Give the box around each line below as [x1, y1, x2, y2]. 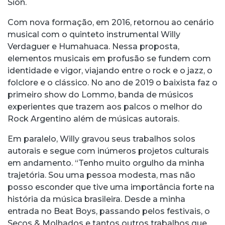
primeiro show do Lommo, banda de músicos [8, 90, 193, 100]
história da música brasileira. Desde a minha [8, 194, 185, 204]
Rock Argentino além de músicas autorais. [8, 114, 179, 124]
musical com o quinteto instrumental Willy [8, 30, 180, 40]
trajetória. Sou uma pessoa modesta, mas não [8, 170, 195, 180]
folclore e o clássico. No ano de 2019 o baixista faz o [8, 78, 217, 88]
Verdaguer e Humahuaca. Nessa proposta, [8, 42, 179, 52]
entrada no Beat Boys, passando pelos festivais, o [8, 206, 210, 216]
